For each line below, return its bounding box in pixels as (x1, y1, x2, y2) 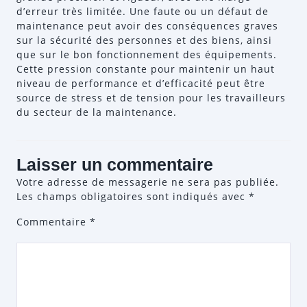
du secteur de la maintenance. (16, 106, 177, 119)
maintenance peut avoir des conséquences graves (16, 19, 278, 32)
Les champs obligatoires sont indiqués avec (16, 190, 249, 203)
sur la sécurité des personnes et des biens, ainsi (16, 34, 272, 47)
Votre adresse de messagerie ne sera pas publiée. (16, 175, 279, 188)
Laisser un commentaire (16, 155, 213, 174)
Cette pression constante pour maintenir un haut (16, 62, 275, 75)
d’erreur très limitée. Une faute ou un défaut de (16, 5, 269, 18)
